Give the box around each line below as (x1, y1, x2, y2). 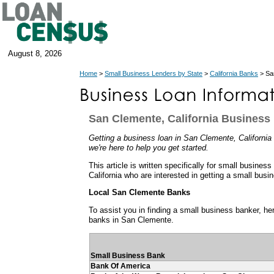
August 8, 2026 (8, 49, 62, 58)
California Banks (210, 70, 258, 77)
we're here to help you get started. (89, 143, 209, 152)
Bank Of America (91, 261, 150, 270)
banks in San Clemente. (89, 215, 174, 225)
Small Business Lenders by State (105, 70, 202, 77)
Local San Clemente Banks (89, 188, 190, 198)
